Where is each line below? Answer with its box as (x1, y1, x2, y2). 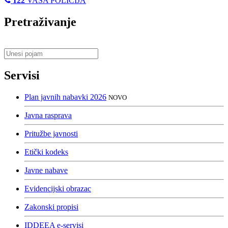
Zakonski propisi (24, 203, 78, 212)
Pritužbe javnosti (24, 129, 78, 138)
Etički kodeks (24, 148, 68, 157)
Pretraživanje (4, 15, 76, 28)
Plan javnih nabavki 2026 (24, 93, 106, 102)
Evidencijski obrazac (24, 184, 91, 193)
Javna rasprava (24, 111, 72, 120)
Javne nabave (24, 166, 68, 175)
